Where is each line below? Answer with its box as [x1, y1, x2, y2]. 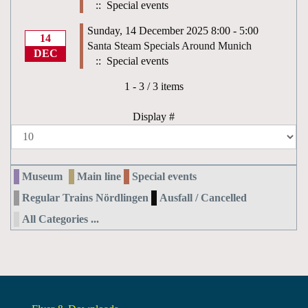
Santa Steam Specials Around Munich [87, 40, 252, 52]
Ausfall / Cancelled [159, 192, 247, 203]
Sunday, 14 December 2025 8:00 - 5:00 [87, 25, 258, 36]
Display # [133, 111, 175, 122]
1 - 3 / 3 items [124, 80, 184, 92]
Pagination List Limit [153, 80, 252, 91]
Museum [22, 170, 63, 182]
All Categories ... [22, 213, 99, 225]
